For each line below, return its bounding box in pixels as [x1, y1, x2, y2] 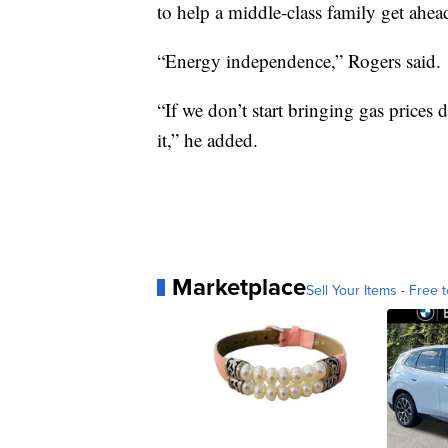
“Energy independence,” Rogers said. [157, 48, 441, 74]
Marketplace [172, 269, 306, 305]
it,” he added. [157, 127, 258, 153]
